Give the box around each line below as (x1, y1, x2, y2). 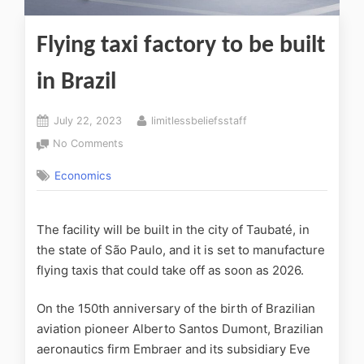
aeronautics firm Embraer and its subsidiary (37, 341, 286, 357)
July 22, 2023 (54, 114, 123, 127)
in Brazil (37, 69, 116, 95)
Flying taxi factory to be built (37, 32, 325, 58)
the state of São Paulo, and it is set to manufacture (37, 241, 325, 258)
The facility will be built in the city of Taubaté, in (37, 221, 310, 237)
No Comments (53, 136, 124, 149)
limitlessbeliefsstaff (150, 114, 247, 127)
